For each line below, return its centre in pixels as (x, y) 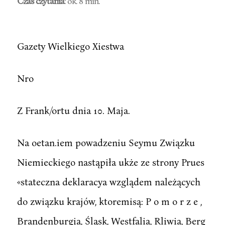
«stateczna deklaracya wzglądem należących (108, 181)
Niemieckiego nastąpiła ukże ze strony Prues (110, 162)
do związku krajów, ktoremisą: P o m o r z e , (109, 201)
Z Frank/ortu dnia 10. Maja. (73, 110)
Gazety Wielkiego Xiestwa (70, 46)
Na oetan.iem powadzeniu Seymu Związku (106, 142)
